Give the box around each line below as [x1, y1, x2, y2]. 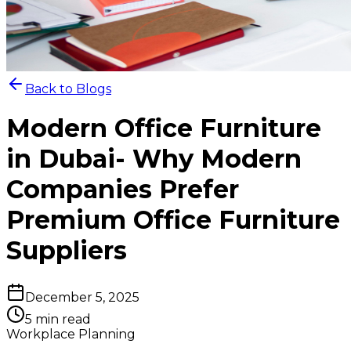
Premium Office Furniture [6, 204, 340, 236]
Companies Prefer [6, 174, 239, 205]
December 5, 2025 [25, 289, 139, 305]
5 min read [25, 311, 91, 327]
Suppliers [6, 235, 127, 266]
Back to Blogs [25, 81, 111, 96]
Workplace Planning [6, 326, 136, 342]
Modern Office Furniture [6, 113, 321, 144]
